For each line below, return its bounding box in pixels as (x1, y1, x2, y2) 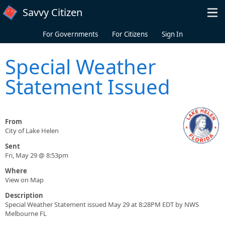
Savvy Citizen (23, 6, 82, 19)
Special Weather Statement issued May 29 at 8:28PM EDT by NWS (5, 200, 199, 209)
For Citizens (111, 30, 148, 39)
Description (5, 191, 43, 200)
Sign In (161, 30, 183, 39)
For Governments (42, 30, 98, 39)
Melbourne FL (5, 209, 47, 218)
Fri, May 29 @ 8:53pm (5, 151, 68, 160)
